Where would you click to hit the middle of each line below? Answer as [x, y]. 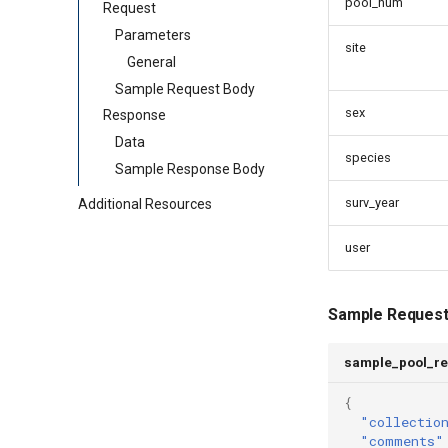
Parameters [153, 35]
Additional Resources [145, 204]
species [368, 157]
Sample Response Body [190, 168]
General [151, 61]
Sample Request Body [185, 88]
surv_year [372, 202]
